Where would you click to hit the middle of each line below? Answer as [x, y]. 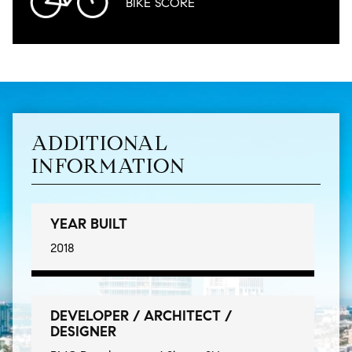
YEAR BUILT [89, 224]
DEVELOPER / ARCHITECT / [141, 315]
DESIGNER [83, 331]
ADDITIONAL [100, 143]
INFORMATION [109, 165]
